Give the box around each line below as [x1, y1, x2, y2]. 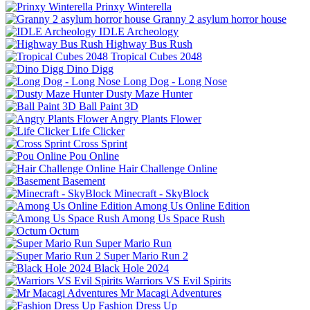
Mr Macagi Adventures [120, 287, 221, 299]
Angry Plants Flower [110, 113, 201, 125]
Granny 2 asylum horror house [153, 13, 286, 25]
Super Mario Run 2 [104, 250, 188, 262]
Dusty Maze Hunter [106, 88, 192, 100]
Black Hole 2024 [94, 262, 169, 274]
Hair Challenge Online [118, 163, 217, 174]
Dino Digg [66, 63, 113, 75]
